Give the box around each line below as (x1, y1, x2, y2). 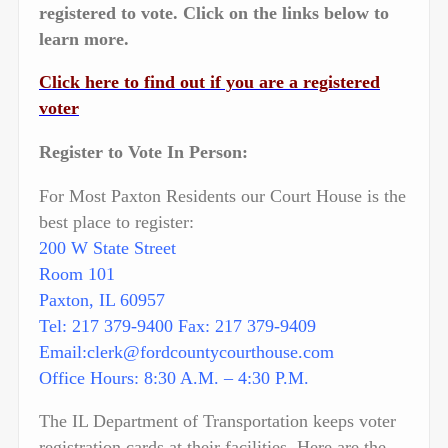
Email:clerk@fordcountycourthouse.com (39, 341, 334, 362)
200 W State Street (39, 237, 176, 258)
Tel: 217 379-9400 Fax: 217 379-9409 (39, 315, 316, 336)
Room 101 (39, 263, 115, 284)
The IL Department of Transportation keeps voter (39, 411, 396, 432)
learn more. (39, 28, 129, 49)
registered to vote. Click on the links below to (39, 2, 389, 23)
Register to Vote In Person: (39, 141, 248, 162)
